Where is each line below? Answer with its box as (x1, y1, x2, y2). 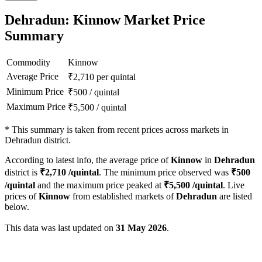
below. (5, 202, 29, 212)
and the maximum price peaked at (35, 180, 164, 191)
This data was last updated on (5, 223, 116, 233)
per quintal (96, 72, 136, 82)
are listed (217, 191, 252, 202)
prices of (5, 191, 39, 202)
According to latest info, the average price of (5, 155, 171, 166)
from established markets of (70, 191, 176, 202)
